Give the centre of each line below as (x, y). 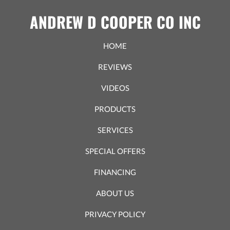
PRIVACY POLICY (115, 214)
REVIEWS (115, 66)
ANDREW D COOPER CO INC (115, 22)
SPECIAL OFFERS (115, 151)
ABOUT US (115, 193)
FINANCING (115, 172)
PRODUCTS (115, 109)
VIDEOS (115, 88)
